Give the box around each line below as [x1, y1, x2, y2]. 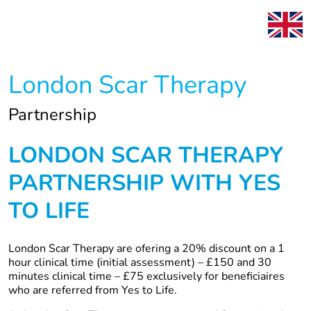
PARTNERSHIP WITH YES [8, 168, 280, 199]
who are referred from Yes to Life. [8, 283, 177, 299]
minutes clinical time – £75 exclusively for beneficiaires [8, 269, 285, 285]
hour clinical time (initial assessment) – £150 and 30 [8, 255, 271, 271]
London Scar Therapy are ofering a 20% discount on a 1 [8, 241, 285, 257]
